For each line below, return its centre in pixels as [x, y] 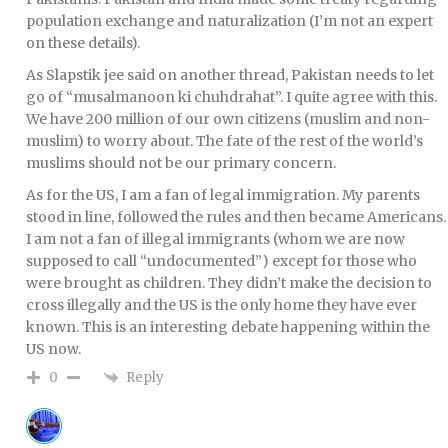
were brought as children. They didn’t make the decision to [229, 282]
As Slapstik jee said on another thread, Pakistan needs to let [230, 74]
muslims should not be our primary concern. [181, 162]
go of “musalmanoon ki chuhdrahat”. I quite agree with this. [231, 96]
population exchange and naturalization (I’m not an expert [229, 20]
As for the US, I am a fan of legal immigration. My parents [223, 194]
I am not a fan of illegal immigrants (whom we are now [215, 238]
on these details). [83, 42]
